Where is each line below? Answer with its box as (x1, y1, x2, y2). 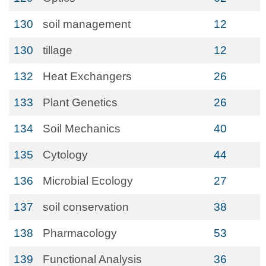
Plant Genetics (43, 96, 118, 109)
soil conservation (43, 201, 129, 213)
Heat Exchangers (43, 70, 132, 83)
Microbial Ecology (43, 175, 133, 187)
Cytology (43, 148, 88, 161)
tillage (43, 44, 72, 56)
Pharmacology (43, 227, 117, 239)
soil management (43, 18, 131, 30)
